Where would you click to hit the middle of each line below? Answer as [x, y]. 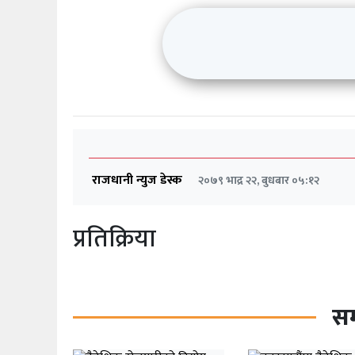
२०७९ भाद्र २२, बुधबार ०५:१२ [259, 180]
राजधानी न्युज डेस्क [137, 180]
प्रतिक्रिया [115, 239]
